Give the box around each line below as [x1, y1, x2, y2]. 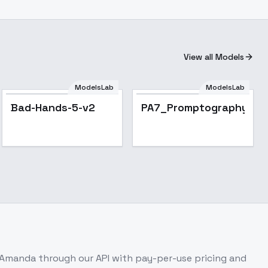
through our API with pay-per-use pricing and [36, 252, 246, 264]
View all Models [184, 51, 244, 62]
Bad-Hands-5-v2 [10, 100, 95, 114]
